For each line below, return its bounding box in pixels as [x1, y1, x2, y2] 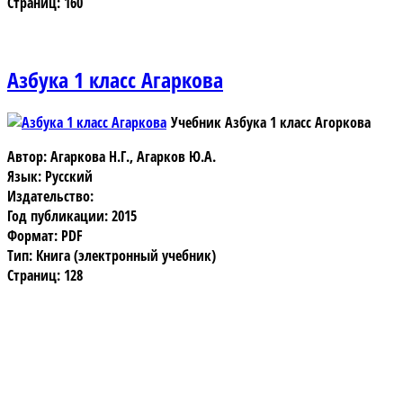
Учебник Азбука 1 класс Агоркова [171, 112, 371, 132]
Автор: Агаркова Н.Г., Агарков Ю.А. [7, 146, 216, 166]
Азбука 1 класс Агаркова [7, 64, 223, 94]
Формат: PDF [7, 225, 83, 246]
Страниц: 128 [7, 264, 83, 285]
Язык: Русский [7, 166, 93, 186]
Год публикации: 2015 [7, 205, 137, 226]
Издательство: [7, 185, 94, 206]
